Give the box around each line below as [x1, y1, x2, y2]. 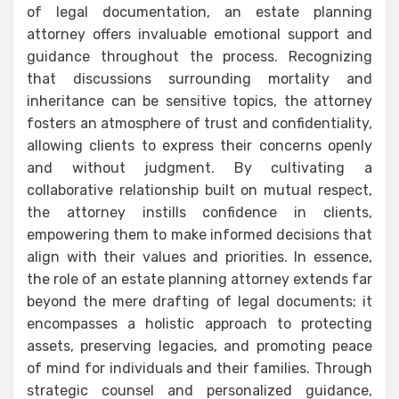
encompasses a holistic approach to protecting [27, 314, 372, 332]
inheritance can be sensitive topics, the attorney [27, 92, 372, 110]
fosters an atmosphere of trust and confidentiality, [27, 114, 372, 132]
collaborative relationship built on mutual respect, [27, 181, 372, 199]
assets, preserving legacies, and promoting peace [27, 337, 372, 354]
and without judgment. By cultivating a [27, 159, 372, 176]
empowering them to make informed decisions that [27, 225, 372, 243]
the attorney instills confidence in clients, [27, 203, 372, 221]
